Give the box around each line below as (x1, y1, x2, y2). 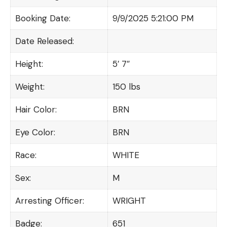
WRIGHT (112, 195, 146, 206)
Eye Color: (15, 126, 55, 138)
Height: (15, 58, 43, 69)
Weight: (15, 81, 45, 92)
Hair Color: (15, 103, 57, 115)
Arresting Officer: (15, 195, 84, 206)
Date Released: (15, 35, 74, 47)
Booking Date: (15, 12, 70, 24)
